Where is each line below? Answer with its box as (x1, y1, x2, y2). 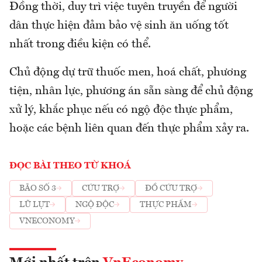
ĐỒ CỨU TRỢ (145, 184, 197, 193)
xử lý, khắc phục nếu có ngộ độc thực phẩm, (9, 104, 233, 116)
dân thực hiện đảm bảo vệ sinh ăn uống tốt (9, 19, 229, 32)
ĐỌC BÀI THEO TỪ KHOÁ (9, 161, 131, 171)
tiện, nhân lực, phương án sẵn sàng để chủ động (9, 85, 253, 97)
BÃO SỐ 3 (19, 184, 56, 193)
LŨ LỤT (19, 201, 50, 209)
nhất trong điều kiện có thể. (9, 38, 151, 50)
